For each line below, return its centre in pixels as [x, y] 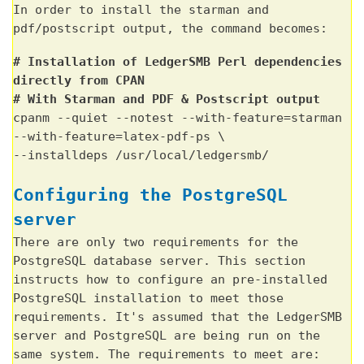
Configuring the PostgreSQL [150, 194]
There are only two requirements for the [156, 242]
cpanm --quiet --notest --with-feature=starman [178, 118]
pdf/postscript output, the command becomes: [170, 29]
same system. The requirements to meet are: [167, 354]
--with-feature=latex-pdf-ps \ [119, 137]
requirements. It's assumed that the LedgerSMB [178, 316]
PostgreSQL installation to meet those [148, 298]
